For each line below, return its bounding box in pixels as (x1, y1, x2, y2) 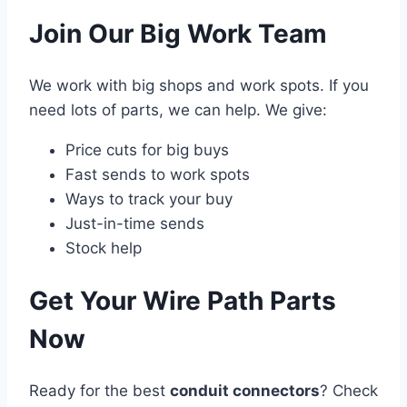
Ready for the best (29, 382, 170, 401)
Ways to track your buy (65, 189, 233, 208)
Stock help (65, 238, 142, 257)
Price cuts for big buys (65, 140, 229, 159)
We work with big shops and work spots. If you (29, 75, 369, 94)
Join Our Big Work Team (29, 17, 327, 49)
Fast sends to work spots (65, 164, 250, 184)
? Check (320, 382, 378, 401)
